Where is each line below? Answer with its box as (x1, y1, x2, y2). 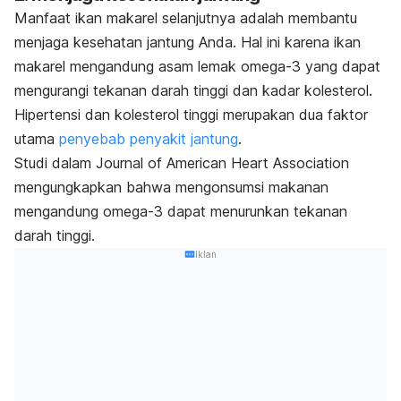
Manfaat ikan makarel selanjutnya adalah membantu (14, 8, 357, 27)
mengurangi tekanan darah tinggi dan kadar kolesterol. (14, 81, 372, 99)
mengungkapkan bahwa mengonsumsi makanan (14, 177, 328, 196)
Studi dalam (14, 153, 96, 172)
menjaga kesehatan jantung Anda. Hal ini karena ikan (14, 32, 361, 51)
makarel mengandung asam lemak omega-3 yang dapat (14, 56, 380, 75)
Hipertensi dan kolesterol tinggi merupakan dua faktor (14, 105, 368, 124)
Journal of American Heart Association (96, 153, 349, 172)
